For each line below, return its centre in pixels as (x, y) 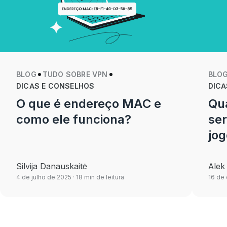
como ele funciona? (74, 119)
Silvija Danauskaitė (52, 166)
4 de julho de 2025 (44, 177)
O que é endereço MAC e (89, 104)
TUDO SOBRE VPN (75, 74)
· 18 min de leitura (98, 177)
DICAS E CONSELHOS (55, 86)
